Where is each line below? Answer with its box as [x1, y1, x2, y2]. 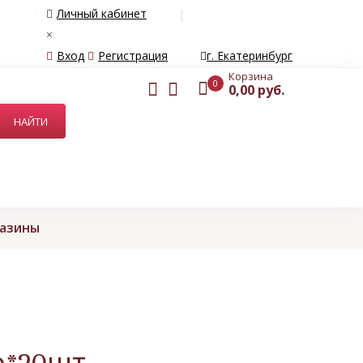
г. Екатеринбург [207, 48, 293, 63]
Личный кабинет [57, 6, 147, 21]
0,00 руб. [228, 81, 284, 99]
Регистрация [98, 48, 168, 63]
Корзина [228, 69, 273, 83]
